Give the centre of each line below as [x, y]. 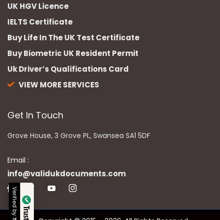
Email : [18, 160]
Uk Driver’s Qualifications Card [68, 69]
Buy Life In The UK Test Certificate [73, 37]
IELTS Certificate [40, 22]
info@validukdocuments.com [67, 173]
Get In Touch [35, 115]
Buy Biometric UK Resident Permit [73, 53]
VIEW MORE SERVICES [59, 84]
